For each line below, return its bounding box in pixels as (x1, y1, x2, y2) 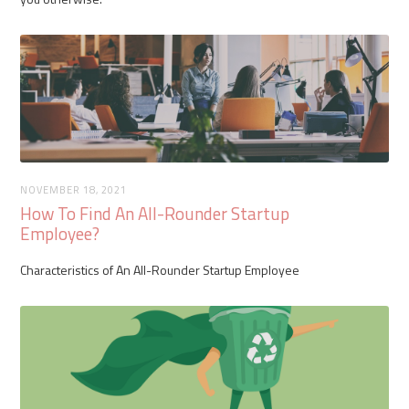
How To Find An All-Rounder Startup (20, 199, 290, 226)
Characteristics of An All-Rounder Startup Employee (20, 259, 300, 279)
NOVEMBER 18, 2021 (20, 182, 128, 197)
